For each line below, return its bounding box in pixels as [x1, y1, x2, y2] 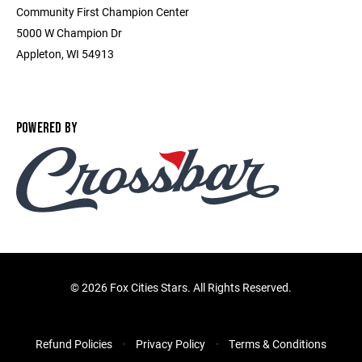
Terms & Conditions [229, 336, 326, 352]
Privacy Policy [136, 336, 205, 352]
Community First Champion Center [16, 4, 189, 19]
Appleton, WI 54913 [16, 46, 114, 61]
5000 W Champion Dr [16, 25, 122, 40]
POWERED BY [16, 120, 78, 137]
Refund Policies [36, 336, 112, 352]
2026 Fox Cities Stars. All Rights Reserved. [82, 280, 292, 296]
